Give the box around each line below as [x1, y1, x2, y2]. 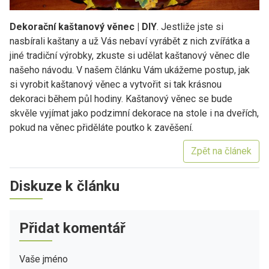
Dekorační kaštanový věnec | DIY [10, 20, 157, 32]
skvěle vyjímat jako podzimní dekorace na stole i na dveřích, [10, 107, 259, 119]
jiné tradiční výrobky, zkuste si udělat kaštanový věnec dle [10, 49, 250, 61]
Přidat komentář [19, 219, 125, 237]
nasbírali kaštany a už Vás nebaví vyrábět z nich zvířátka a [10, 35, 250, 47]
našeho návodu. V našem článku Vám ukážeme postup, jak [10, 64, 250, 76]
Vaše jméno [19, 253, 68, 265]
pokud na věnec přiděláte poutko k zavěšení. [10, 121, 193, 133]
